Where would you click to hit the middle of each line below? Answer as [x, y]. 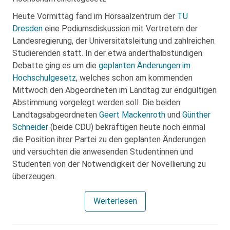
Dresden [27, 28]
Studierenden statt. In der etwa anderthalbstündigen [107, 53]
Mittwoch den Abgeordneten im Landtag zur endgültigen [114, 90]
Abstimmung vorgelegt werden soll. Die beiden [96, 102]
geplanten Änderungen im [145, 65]
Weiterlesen [115, 201]
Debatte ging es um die [55, 65]
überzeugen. [34, 176]
